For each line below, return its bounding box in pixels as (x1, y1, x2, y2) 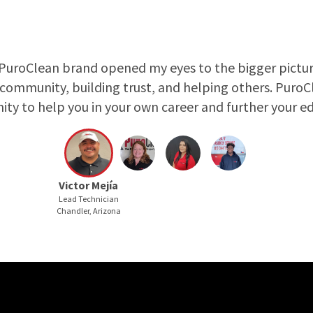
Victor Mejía (59, 177, 118, 192)
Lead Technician (58, 193, 119, 204)
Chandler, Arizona (56, 205, 121, 216)
